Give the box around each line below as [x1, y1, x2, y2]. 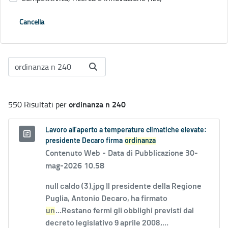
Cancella [19, 17, 44, 27]
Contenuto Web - [45, 147, 108, 159]
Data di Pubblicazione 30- [108, 147, 198, 159]
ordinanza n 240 [69, 98, 126, 110]
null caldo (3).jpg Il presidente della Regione [45, 182, 202, 191]
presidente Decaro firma [45, 137, 124, 145]
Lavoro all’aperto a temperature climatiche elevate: [45, 127, 207, 134]
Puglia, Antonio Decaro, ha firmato [45, 194, 167, 203]
